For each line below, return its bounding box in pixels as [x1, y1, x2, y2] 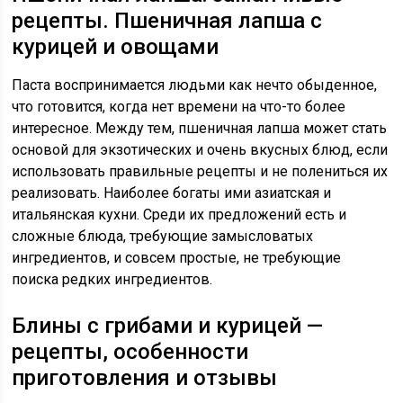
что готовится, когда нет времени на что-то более [12, 98, 346, 115]
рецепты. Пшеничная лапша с [12, 8, 323, 33]
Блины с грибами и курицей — [12, 313, 324, 338]
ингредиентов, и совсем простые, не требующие [12, 249, 342, 266]
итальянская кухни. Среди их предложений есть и [12, 206, 347, 223]
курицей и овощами [12, 34, 219, 59]
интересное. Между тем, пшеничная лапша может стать [12, 120, 388, 137]
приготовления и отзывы [12, 365, 278, 390]
